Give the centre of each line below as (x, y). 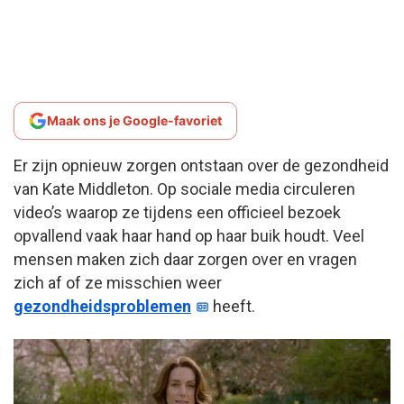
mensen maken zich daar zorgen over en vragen (185, 259)
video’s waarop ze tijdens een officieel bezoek (177, 212)
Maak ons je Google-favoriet (134, 120)
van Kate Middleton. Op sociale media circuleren (184, 188)
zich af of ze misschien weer (118, 282)
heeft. (233, 306)
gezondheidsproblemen (102, 306)
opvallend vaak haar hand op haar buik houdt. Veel (189, 235)
